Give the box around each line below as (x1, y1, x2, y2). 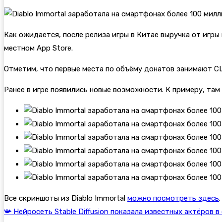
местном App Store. (4, 44, 73, 53)
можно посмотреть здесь (127, 194, 219, 203)
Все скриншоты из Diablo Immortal (4, 194, 127, 203)
